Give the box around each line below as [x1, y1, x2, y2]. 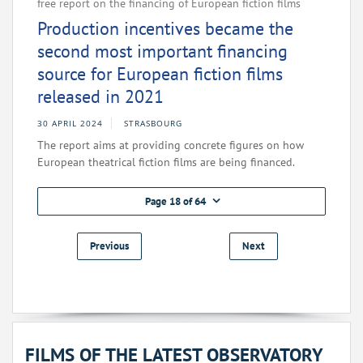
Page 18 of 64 [145, 194, 206, 209]
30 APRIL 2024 [37, 117, 103, 130]
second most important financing [37, 40, 288, 63]
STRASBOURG [124, 117, 182, 130]
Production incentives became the [37, 17, 293, 41]
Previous [90, 239, 129, 254]
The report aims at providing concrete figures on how [37, 138, 304, 153]
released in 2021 [37, 85, 164, 109]
